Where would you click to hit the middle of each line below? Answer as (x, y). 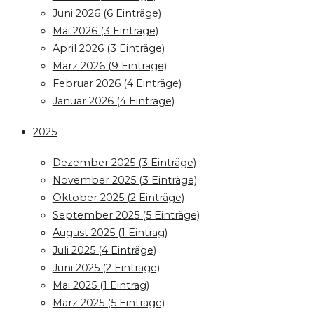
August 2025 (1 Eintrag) (110, 232)
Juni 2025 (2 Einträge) (106, 267)
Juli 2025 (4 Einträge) (104, 250)
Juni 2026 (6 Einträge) (107, 13)
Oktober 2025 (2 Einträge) (118, 197)
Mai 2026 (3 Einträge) (105, 30)
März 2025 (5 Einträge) (108, 302)
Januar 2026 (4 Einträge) (113, 101)
